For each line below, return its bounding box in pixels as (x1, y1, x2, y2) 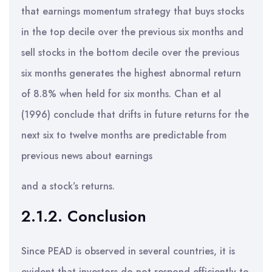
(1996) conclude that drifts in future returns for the (21, 107, 249, 121)
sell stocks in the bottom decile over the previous (21, 46, 239, 59)
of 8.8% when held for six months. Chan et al (21, 87, 221, 101)
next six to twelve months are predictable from (21, 128, 226, 142)
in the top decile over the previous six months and (21, 25, 243, 39)
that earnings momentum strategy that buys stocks (21, 4, 244, 18)
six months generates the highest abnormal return (21, 66, 241, 80)
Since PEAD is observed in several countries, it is (21, 244, 235, 258)
